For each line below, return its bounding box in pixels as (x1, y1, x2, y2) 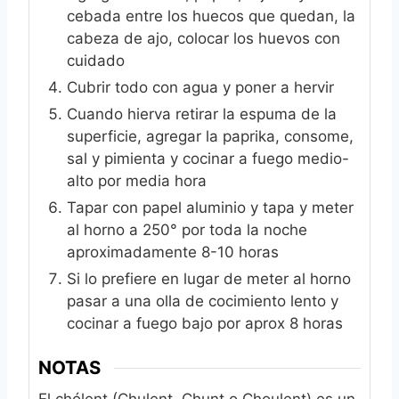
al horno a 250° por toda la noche (67, 220, 307, 239)
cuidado (67, 51, 125, 69)
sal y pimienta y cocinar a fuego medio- (67, 149, 349, 167)
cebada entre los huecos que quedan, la (67, 6, 355, 25)
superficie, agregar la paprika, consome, (67, 126, 354, 145)
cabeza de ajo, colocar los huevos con (67, 28, 340, 47)
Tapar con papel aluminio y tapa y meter (67, 198, 354, 216)
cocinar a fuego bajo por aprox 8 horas (67, 313, 343, 332)
